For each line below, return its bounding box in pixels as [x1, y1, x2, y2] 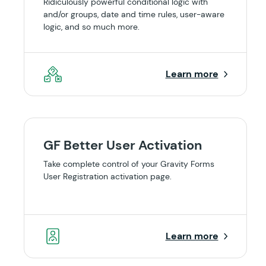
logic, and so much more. [43, 21, 140, 32]
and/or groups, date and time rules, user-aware [43, 9, 224, 20]
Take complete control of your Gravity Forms [43, 159, 214, 169]
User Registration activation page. [43, 171, 172, 182]
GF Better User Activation [43, 137, 202, 154]
